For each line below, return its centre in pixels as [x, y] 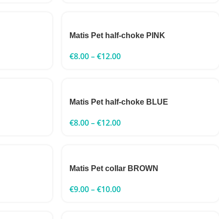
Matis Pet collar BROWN [114, 168]
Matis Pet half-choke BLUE [119, 102]
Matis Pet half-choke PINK [117, 35]
